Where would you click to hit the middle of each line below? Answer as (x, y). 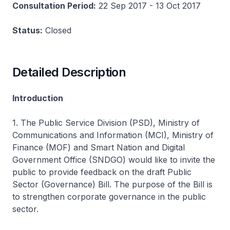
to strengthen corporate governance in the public (109, 196)
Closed (57, 30)
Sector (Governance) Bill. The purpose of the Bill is (112, 184)
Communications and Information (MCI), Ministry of (113, 135)
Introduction (38, 98)
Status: (27, 30)
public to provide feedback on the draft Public (102, 172)
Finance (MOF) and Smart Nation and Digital (99, 147)
